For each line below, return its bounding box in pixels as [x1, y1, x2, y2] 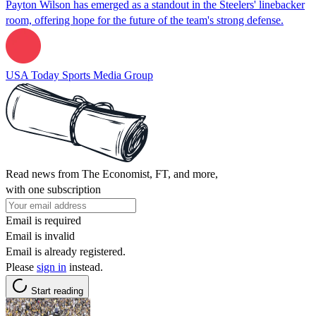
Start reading [31, 285, 83, 296]
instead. [66, 260, 103, 273]
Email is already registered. [6, 245, 126, 257]
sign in [37, 260, 66, 273]
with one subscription [6, 183, 101, 195]
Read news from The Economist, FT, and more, [6, 167, 218, 180]
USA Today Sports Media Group [6, 68, 153, 81]
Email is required [6, 214, 81, 226]
